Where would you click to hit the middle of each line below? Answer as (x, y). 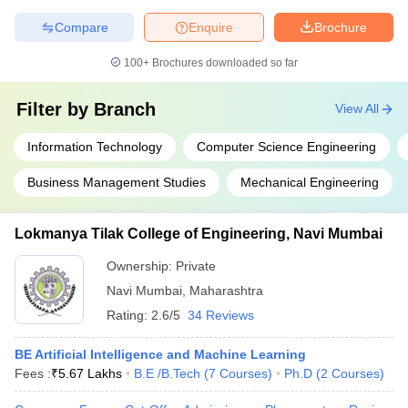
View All (357, 108)
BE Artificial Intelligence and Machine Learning (160, 354)
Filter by (55, 109)
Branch (125, 109)
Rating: (129, 315)
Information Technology (95, 147)
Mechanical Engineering (310, 182)
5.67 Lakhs (90, 373)
